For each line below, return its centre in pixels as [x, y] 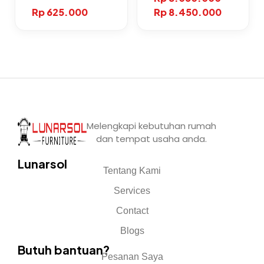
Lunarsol [42, 163]
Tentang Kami [132, 170]
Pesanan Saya [132, 256]
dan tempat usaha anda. [152, 138]
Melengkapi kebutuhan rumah [152, 126]
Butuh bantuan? [64, 249]
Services [132, 190]
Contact [132, 210]
